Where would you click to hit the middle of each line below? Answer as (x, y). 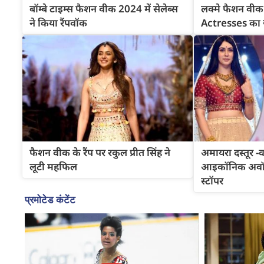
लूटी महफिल (53, 167)
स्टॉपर (212, 181)
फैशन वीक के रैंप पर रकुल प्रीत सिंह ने (100, 153)
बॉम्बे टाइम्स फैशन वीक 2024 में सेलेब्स (104, 8)
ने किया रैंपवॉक (58, 22)
